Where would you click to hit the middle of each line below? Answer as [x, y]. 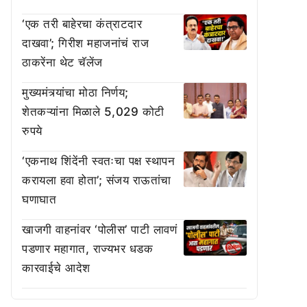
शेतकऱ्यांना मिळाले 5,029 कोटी [93, 112]
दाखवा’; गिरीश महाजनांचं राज [85, 43]
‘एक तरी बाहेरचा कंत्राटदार [82, 24]
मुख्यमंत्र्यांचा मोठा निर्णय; [75, 93]
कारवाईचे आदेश [56, 268]
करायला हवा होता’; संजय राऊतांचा [97, 180]
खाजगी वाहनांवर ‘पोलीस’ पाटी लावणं [99, 230]
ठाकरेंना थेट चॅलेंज [62, 62]
